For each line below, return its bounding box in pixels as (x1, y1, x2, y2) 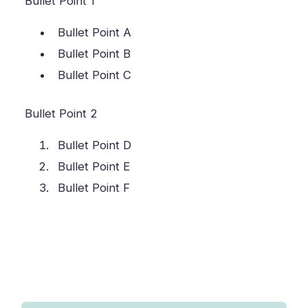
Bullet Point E (58, 159, 131, 173)
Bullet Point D (58, 137, 132, 152)
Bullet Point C (58, 67, 132, 82)
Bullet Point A (58, 25, 132, 39)
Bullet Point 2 (25, 106, 98, 120)
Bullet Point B (58, 46, 131, 60)
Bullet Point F (58, 180, 131, 195)
